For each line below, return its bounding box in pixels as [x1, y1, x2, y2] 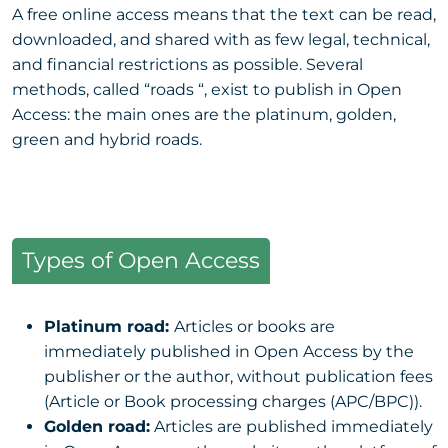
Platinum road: [44, 316, 174, 336]
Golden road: [44, 416, 150, 436]
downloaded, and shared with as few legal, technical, [12, 29, 430, 49]
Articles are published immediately [150, 416, 433, 436]
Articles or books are [174, 316, 335, 336]
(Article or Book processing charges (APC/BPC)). [44, 391, 422, 411]
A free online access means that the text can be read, [12, 4, 436, 24]
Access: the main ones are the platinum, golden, [12, 104, 396, 124]
